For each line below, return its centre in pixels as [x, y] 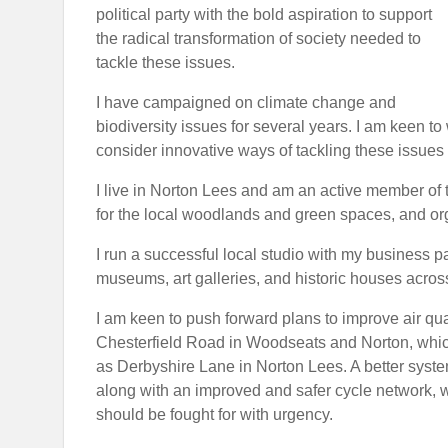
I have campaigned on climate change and [246, 102]
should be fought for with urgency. [216, 414]
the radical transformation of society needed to [258, 38]
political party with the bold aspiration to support [264, 14]
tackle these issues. [167, 62]
